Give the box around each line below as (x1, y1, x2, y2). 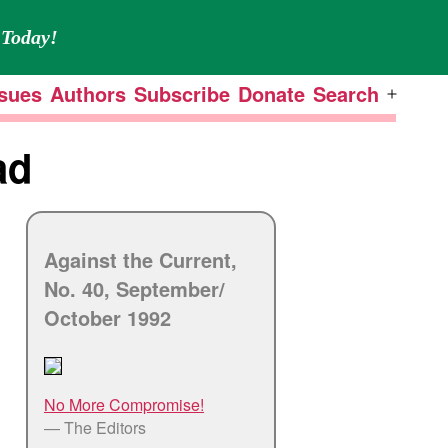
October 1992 (44, 302, 171, 332)
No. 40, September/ (44, 273, 225, 303)
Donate (238, 79, 305, 109)
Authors (50, 79, 126, 109)
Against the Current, (44, 244, 237, 274)
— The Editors (44, 415, 146, 439)
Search (313, 79, 379, 109)
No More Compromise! (44, 392, 204, 416)
